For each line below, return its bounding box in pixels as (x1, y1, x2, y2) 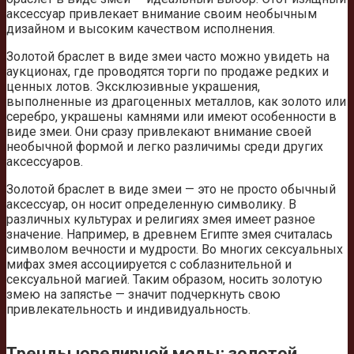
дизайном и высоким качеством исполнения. (6, 21, 275, 37)
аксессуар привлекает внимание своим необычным (6, 6, 317, 22)
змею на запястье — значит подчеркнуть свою (6, 287, 281, 303)
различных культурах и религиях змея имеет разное (6, 212, 315, 228)
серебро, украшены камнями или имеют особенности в (6, 109, 337, 125)
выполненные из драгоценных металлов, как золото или (6, 94, 346, 110)
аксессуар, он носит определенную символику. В (6, 197, 296, 213)
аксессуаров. (6, 154, 83, 170)
